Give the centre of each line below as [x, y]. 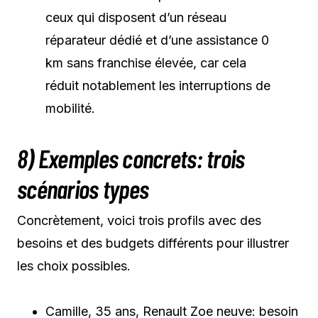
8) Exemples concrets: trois [131, 158]
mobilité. [70, 108]
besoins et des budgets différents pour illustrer [153, 243]
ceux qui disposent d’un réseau [136, 17]
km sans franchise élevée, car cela [146, 62]
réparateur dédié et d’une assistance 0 [157, 40]
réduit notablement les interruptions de [158, 85]
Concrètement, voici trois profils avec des [139, 220]
